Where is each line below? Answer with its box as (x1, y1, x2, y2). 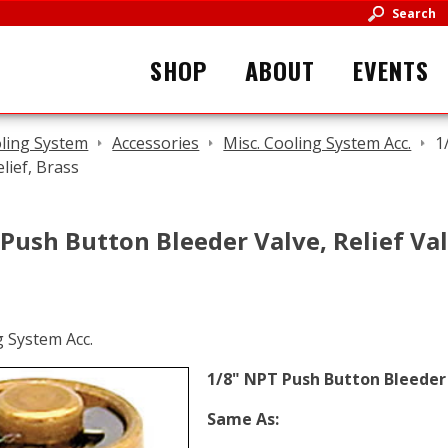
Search (391, 5, 436, 22)
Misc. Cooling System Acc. (223, 132, 412, 154)
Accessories (112, 132, 200, 154)
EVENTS (353, 51, 429, 88)
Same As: (207, 408, 279, 430)
